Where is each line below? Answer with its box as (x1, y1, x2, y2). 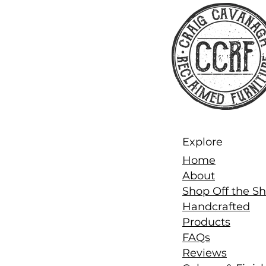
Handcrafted (182, 200, 250, 213)
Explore (182, 135, 223, 148)
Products (182, 216, 230, 229)
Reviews (182, 246, 227, 259)
